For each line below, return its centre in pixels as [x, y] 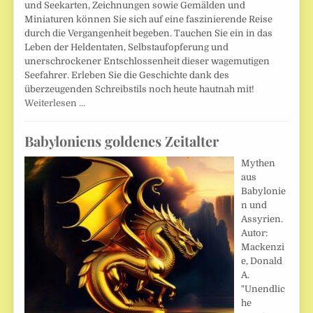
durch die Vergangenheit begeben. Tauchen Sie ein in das [149, 33]
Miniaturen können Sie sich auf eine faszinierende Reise [149, 19]
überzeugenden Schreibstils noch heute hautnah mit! [140, 89]
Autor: [255, 233]
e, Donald [262, 261]
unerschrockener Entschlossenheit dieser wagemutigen [147, 61]
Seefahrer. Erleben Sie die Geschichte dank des [127, 75]
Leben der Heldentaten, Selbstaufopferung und [127, 47]
